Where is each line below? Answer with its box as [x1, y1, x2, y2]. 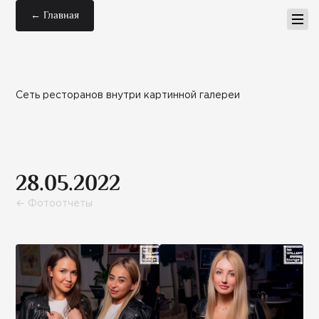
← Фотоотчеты [16, 199, 93, 208]
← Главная [31, 9, 80, 21]
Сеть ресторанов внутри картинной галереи [16, 90, 241, 100]
